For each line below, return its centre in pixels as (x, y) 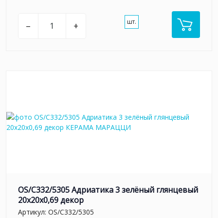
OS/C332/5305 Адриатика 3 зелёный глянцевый (108, 190)
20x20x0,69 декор (51, 200)
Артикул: (33, 212)
